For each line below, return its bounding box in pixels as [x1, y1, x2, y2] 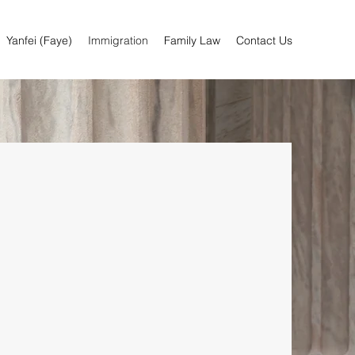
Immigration [88, 33, 148, 48]
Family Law [164, 33, 220, 48]
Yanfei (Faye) [6, 33, 72, 48]
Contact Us [236, 33, 292, 48]
